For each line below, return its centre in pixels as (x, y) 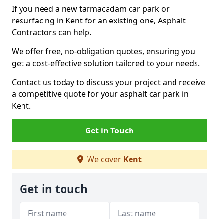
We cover (104, 159)
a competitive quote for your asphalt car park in (100, 94)
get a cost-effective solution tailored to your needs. (106, 63)
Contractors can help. (53, 32)
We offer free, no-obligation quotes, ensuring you (103, 51)
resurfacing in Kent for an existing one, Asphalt (99, 21)
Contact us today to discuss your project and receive (109, 82)
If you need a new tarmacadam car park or (91, 9)
